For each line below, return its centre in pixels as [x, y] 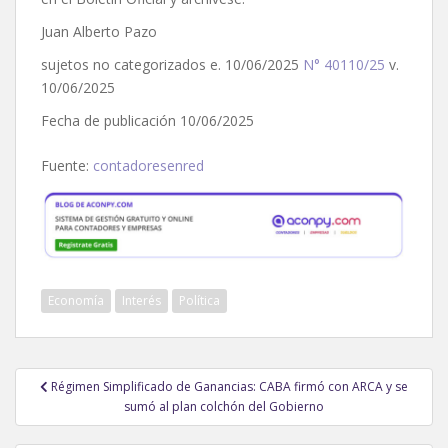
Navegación [86, 379]
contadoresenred [148, 166]
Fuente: [67, 166]
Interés [141, 300]
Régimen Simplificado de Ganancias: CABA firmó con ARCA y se [229, 386]
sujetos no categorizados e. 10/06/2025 [172, 65]
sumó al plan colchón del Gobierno [224, 406]
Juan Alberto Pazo [99, 32]
